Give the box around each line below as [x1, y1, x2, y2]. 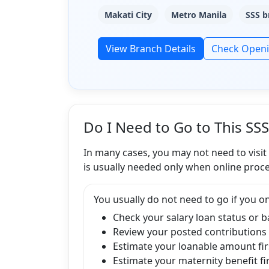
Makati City [104, 8, 153, 20]
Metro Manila [171, 8, 227, 20]
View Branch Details [106, 41, 196, 55]
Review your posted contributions [113, 225, 267, 238]
